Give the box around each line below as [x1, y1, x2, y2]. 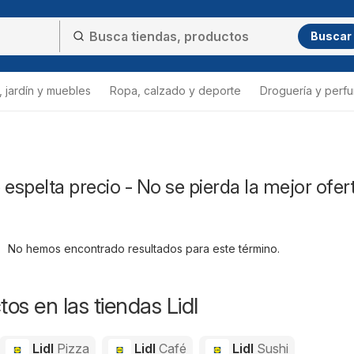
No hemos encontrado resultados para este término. [7, 242, 280, 255]
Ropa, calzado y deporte [110, 84, 241, 97]
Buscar [311, 28, 352, 43]
